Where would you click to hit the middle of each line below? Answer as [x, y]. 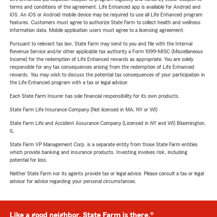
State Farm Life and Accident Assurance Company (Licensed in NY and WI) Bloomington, [108, 123]
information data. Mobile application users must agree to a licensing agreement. [97, 30]
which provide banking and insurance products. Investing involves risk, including [99, 152]
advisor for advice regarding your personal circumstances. [73, 181]
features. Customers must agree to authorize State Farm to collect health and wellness [105, 23]
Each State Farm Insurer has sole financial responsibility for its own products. [95, 96]
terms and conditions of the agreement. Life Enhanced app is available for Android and [105, 7]
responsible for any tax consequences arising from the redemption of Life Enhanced [102, 67]
